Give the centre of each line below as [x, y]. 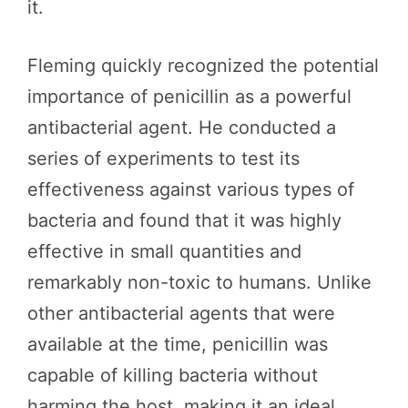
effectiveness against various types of [191, 189]
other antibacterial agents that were [181, 313]
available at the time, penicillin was [178, 344]
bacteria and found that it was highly [184, 220]
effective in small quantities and [164, 251]
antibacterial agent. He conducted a [182, 127]
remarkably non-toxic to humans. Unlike [199, 282]
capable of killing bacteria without [173, 375]
